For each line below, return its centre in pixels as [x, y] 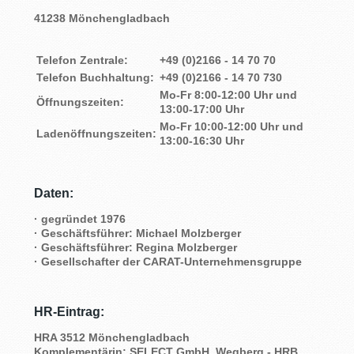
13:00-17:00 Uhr [201, 109]
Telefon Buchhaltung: [95, 77]
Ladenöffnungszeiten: [96, 133]
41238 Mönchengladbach [102, 18]
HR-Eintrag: [69, 311]
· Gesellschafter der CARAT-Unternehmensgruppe [168, 261]
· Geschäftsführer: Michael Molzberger [137, 233]
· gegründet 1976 [79, 218]
